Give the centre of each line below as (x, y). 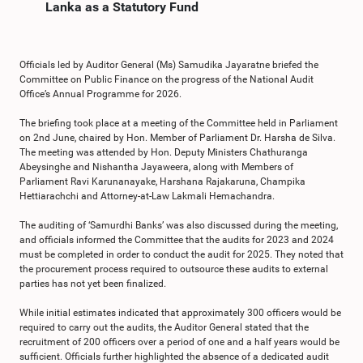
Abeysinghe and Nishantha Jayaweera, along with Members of (156, 167)
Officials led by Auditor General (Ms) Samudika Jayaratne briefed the (169, 65)
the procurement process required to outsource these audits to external (174, 269)
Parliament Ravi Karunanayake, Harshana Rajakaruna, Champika (162, 181)
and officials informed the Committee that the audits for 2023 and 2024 (177, 240)
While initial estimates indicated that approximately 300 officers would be (180, 313)
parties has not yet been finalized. (93, 284)
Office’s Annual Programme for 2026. (100, 94)
